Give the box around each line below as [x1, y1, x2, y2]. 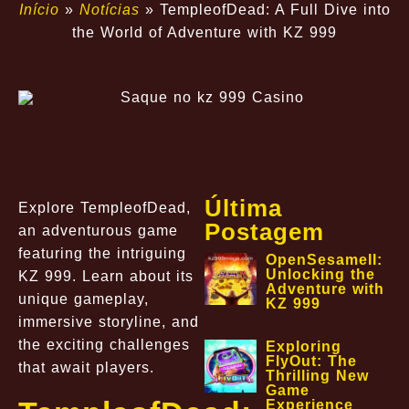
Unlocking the [266, 266, 376, 282]
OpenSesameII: [266, 251, 383, 267]
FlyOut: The [266, 353, 358, 370]
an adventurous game [18, 222, 178, 238]
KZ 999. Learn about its [18, 267, 194, 284]
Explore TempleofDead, [18, 199, 191, 215]
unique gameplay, [18, 290, 149, 307]
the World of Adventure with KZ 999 [72, 25, 337, 40]
